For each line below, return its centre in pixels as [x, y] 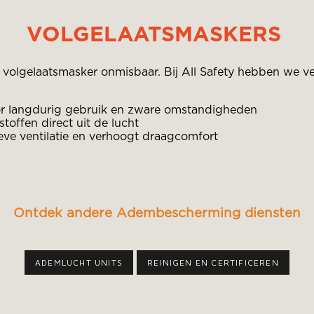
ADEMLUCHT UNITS [79, 262]
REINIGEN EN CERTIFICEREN [213, 262]
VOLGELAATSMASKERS [157, 35]
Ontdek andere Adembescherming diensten [157, 214]
